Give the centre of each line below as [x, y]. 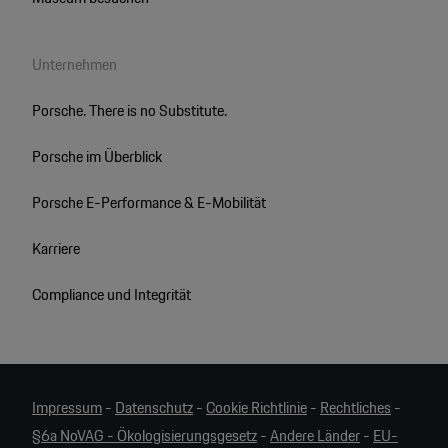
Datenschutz [153, 407]
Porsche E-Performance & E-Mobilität [148, 202]
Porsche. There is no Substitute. [129, 110]
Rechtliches [355, 407]
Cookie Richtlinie [256, 407]
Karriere [55, 248]
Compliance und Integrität [111, 294]
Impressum [66, 407]
